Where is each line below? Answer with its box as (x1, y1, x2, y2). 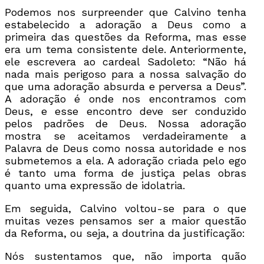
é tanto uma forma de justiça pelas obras (5, 166, 247, 179)
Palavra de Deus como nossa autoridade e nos (5, 141, 247, 154)
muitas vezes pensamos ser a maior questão (5, 214, 247, 227)
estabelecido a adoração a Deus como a (5, 18, 247, 31)
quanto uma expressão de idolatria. (5, 179, 185, 192)
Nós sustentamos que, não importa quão (5, 249, 247, 262)
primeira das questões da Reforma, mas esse (5, 30, 247, 43)
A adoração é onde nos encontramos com (5, 92, 247, 105)
